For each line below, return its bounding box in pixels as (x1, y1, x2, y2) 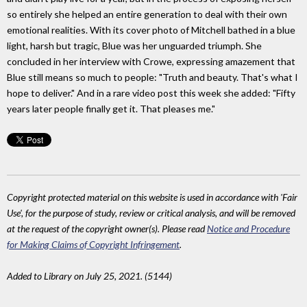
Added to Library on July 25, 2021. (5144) (7, 269, 172, 282)
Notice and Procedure (207, 222, 290, 234)
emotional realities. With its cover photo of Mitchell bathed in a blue (7, 23, 295, 36)
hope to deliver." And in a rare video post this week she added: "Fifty (7, 86, 295, 99)
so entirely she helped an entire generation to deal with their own (7, 8, 287, 20)
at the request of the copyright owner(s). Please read (7, 222, 207, 234)
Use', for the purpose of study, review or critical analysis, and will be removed (7, 206, 295, 219)
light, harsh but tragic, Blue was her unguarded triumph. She (7, 39, 262, 51)
